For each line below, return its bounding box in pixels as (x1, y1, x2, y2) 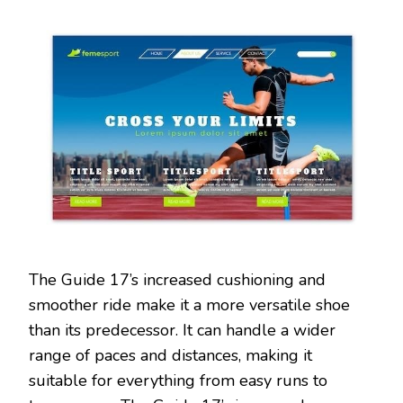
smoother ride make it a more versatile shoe (29, 293, 350, 316)
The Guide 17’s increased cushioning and (29, 268, 326, 291)
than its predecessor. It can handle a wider (29, 318, 336, 341)
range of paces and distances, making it (29, 344, 312, 366)
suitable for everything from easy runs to (29, 369, 327, 391)
